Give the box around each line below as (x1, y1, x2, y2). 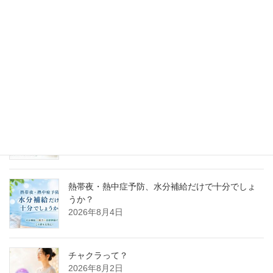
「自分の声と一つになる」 (68, 113, 171, 123)
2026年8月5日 (68, 126, 123, 136)
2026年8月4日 (68, 207, 123, 218)
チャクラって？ (68, 250, 128, 261)
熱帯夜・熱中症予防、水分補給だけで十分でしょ (68, 182, 256, 192)
